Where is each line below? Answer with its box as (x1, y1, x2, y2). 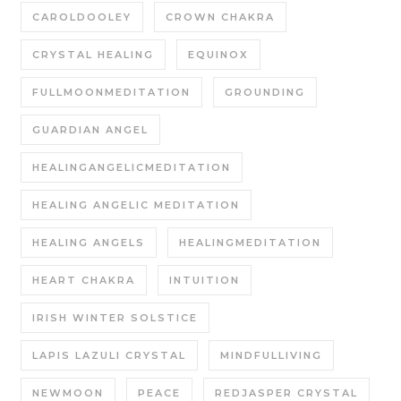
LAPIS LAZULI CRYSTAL (32, 349, 186, 362)
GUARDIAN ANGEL (32, 124, 149, 136)
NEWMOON (32, 387, 104, 399)
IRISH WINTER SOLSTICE (32, 311, 198, 324)
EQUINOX (188, 48, 249, 61)
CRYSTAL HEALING (32, 48, 154, 61)
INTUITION (169, 274, 240, 286)
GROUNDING (225, 86, 305, 98)
